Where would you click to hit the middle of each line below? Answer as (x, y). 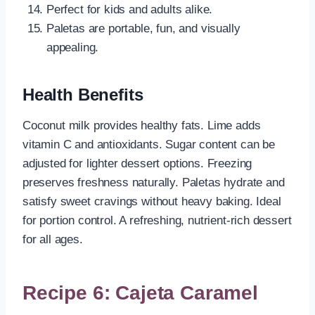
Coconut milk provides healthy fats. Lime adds (142, 125)
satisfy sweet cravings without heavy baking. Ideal (152, 201)
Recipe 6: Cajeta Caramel (140, 292)
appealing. (73, 47)
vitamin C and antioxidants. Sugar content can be (149, 144)
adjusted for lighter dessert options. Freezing (137, 163)
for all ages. (53, 239)
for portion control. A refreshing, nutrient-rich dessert (157, 220)
